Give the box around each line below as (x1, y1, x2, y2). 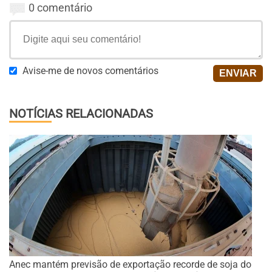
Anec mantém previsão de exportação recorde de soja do (9, 259, 251, 270)
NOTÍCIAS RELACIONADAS (9, 106, 153, 121)
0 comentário (29, 1, 92, 14)
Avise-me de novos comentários (22, 65, 158, 76)
